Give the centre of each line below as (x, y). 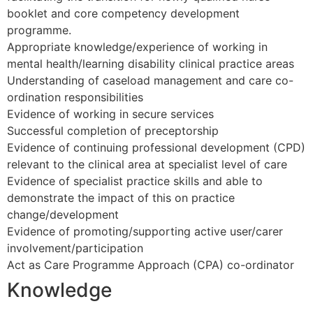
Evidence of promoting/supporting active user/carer (145, 232)
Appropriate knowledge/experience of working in (137, 47)
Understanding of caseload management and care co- (150, 81)
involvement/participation (75, 248)
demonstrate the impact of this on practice (121, 198)
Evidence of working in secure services (110, 114)
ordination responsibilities (75, 97)
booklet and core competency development (123, 14)
